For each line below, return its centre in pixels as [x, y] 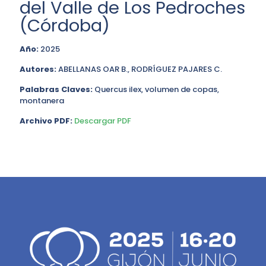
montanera [42, 101]
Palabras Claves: [56, 89]
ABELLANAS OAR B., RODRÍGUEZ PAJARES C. [139, 69]
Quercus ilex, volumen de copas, [156, 89]
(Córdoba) [65, 26]
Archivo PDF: [46, 121]
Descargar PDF [103, 121]
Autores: [38, 69]
